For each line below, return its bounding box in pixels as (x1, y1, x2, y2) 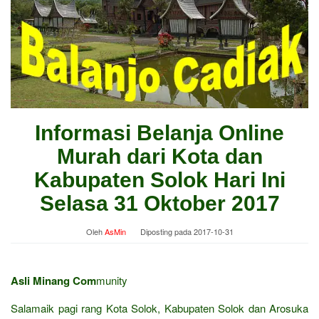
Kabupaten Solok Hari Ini (33, 167, 286, 192)
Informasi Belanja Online (35, 120, 284, 145)
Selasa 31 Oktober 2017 (39, 191, 280, 215)
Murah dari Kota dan (56, 144, 263, 168)
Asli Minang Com (11, 272, 96, 288)
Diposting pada (140, 225, 194, 237)
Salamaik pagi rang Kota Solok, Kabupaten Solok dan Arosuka (11, 300, 308, 315)
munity (96, 272, 127, 288)
